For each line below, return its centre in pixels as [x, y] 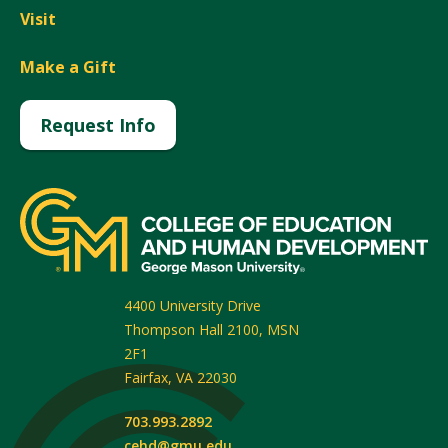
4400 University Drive [192, 305]
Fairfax [146, 377]
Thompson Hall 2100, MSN [211, 329]
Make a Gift [68, 67]
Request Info [98, 125]
